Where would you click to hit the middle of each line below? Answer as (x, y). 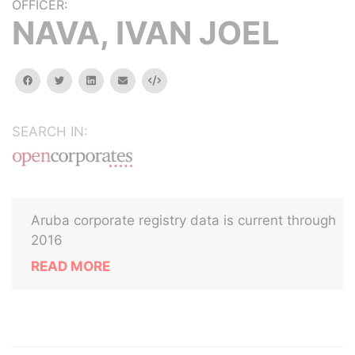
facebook (55, 80)
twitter (80, 80)
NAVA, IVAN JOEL (146, 33)
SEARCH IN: (50, 132)
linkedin (113, 80)
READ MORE (71, 266)
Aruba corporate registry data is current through (183, 220)
